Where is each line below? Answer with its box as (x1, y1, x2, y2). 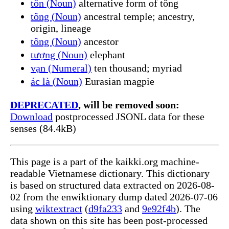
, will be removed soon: (78, 99, 179, 110)
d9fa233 (88, 202, 122, 214)
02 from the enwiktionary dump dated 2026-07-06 (10, 191, 218, 202)
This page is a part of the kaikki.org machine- (10, 155, 199, 167)
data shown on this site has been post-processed (10, 214, 208, 226)
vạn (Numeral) (31, 62, 91, 74)
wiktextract (35, 202, 82, 214)
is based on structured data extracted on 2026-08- (10, 179, 215, 191)
